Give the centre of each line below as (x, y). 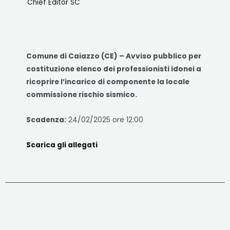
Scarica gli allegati (62, 145)
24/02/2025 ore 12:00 (105, 120)
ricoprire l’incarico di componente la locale (108, 82)
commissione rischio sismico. (82, 95)
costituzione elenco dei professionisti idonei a (114, 69)
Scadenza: (46, 120)
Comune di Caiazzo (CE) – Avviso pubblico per (114, 56)
